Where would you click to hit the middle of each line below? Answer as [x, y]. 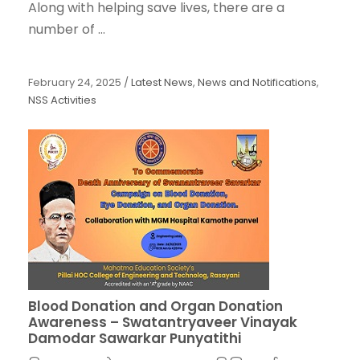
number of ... [67, 30]
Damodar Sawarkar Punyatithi [135, 339]
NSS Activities [62, 100]
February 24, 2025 [75, 83]
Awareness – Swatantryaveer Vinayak [163, 323]
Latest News [162, 83]
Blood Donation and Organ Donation [155, 307]
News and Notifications [257, 83]
